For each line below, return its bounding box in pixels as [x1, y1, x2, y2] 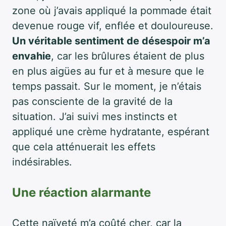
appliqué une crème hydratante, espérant [12, 125, 209, 138]
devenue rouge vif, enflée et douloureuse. [12, 19, 213, 32]
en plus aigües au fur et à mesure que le [12, 65, 204, 77]
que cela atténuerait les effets [12, 140, 155, 153]
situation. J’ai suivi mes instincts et [12, 110, 177, 123]
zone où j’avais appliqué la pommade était [12, 4, 211, 17]
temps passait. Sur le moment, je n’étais [12, 80, 201, 92]
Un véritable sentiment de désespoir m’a [12, 34, 210, 47]
